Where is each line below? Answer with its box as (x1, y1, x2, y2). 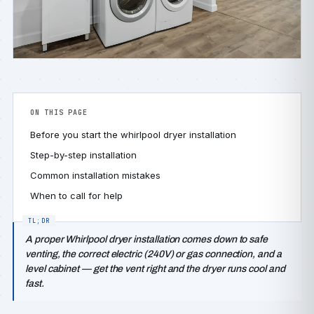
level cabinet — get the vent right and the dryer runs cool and (25, 264, 285, 274)
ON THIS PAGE (30, 108, 88, 117)
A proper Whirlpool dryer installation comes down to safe (25, 234, 268, 245)
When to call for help (30, 190, 123, 201)
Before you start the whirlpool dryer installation (30, 129, 236, 140)
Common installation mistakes (30, 170, 161, 181)
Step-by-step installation (30, 149, 137, 161)
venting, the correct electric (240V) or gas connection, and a (25, 249, 282, 259)
